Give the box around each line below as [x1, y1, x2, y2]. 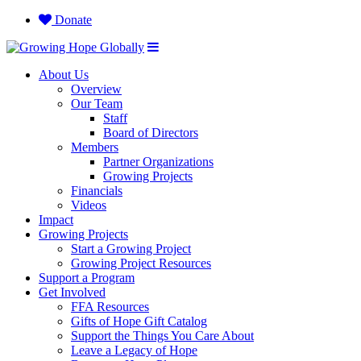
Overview [71, 82, 122, 96]
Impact [39, 213, 73, 226]
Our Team [71, 97, 122, 110]
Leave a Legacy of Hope [71, 343, 197, 357]
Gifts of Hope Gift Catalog [71, 314, 207, 328]
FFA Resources [71, 300, 149, 313]
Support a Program [39, 271, 135, 284]
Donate [55, 13, 92, 27]
